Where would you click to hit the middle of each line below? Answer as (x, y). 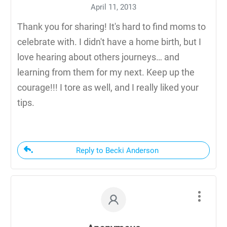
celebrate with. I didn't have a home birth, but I (109, 42)
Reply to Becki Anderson (117, 150)
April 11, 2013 (113, 7)
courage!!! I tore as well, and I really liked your (108, 87)
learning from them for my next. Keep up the (106, 72)
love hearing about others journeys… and (98, 57)
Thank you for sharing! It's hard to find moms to (111, 26)
